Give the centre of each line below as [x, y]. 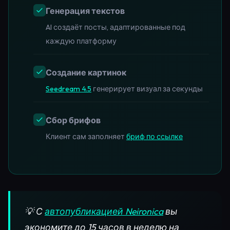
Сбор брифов [73, 120]
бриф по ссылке [155, 136]
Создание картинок [86, 72]
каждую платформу [81, 41]
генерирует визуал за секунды [147, 89]
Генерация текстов [85, 11]
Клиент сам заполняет [86, 136]
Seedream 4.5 [69, 89]
